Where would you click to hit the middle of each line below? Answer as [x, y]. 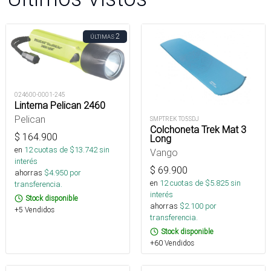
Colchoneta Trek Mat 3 [198, 130]
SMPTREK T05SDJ [175, 119]
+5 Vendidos [34, 210]
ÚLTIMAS [102, 37]
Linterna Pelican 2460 [60, 105]
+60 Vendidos [172, 243]
